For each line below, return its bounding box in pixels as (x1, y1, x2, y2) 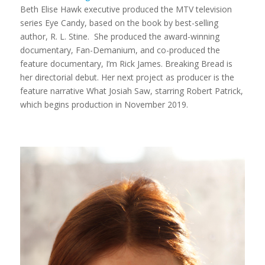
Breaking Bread (164, 57, 227, 69)
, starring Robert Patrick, (150, 85, 243, 96)
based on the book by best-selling (89, 17, 218, 28)
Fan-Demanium (75, 44, 135, 56)
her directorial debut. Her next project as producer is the (20, 71, 234, 83)
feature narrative (20, 85, 86, 96)
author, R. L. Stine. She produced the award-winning (20, 30, 219, 42)
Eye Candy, (44, 17, 89, 28)
